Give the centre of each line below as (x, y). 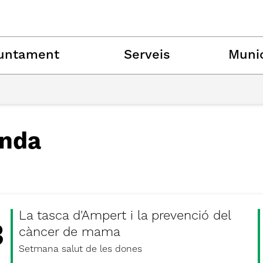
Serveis (147, 55)
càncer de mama (70, 232)
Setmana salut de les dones (80, 249)
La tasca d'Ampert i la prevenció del (125, 216)
